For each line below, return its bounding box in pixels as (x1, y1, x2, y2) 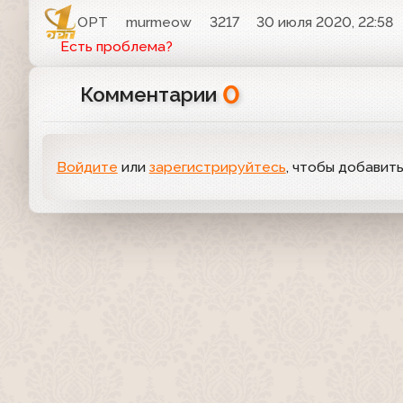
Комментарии (79, 83, 222, 107)
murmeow (126, 13, 193, 31)
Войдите (56, 158, 118, 176)
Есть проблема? (59, 38, 173, 56)
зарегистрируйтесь (148, 158, 286, 176)
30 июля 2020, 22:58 (256, 13, 394, 31)
